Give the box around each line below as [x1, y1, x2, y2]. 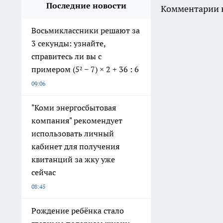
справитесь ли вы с [31, 51, 102, 61]
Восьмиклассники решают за [31, 25, 140, 35]
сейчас [31, 167, 56, 177]
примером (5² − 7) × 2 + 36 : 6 [31, 64, 139, 74]
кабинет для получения [31, 141, 119, 151]
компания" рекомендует [31, 115, 122, 125]
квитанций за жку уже [31, 154, 115, 164]
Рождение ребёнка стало [31, 205, 124, 216]
